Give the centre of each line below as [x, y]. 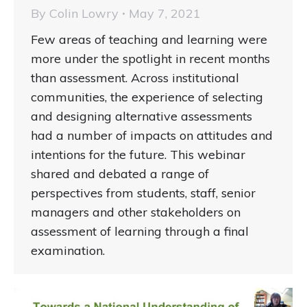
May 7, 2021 [165, 14]
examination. [68, 251]
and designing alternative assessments [142, 116]
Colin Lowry [84, 14]
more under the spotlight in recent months [150, 59]
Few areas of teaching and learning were [149, 40]
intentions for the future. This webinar [138, 155]
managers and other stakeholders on [136, 212]
